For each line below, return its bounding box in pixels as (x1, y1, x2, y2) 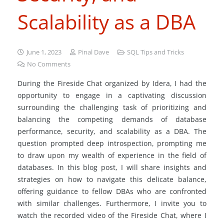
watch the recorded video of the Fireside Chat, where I (17, 210, 206, 220)
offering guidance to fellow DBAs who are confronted (17, 186, 206, 196)
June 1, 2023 (26, 48, 62, 56)
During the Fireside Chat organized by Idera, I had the (17, 78, 206, 88)
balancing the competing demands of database (17, 114, 206, 124)
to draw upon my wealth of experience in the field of (17, 150, 206, 160)
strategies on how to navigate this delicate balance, (17, 174, 206, 184)
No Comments (27, 60, 71, 68)
